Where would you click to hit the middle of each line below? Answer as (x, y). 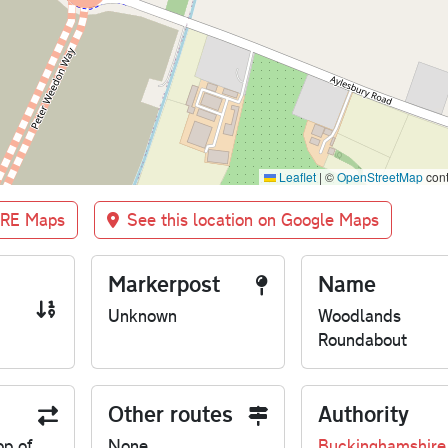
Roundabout (362, 340)
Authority (363, 414)
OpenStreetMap (380, 177)
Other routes (170, 414)
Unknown (142, 316)
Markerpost (163, 284)
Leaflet (296, 177)
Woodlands (359, 316)
